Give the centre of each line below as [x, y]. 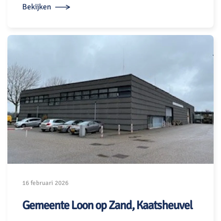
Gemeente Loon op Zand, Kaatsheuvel [107, 205]
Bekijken [37, 7]
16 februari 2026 [45, 183]
